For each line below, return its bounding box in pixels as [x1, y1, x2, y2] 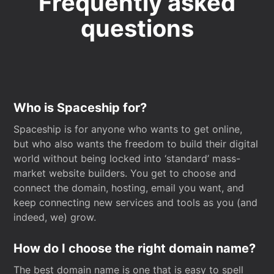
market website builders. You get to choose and [13, 167, 237, 179]
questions [80, 14, 194, 42]
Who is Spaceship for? [13, 100, 147, 115]
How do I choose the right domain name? [13, 241, 256, 256]
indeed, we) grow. [13, 211, 97, 223]
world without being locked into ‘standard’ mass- [13, 152, 241, 165]
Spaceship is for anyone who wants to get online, [13, 123, 243, 135]
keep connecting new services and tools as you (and [13, 196, 258, 209]
